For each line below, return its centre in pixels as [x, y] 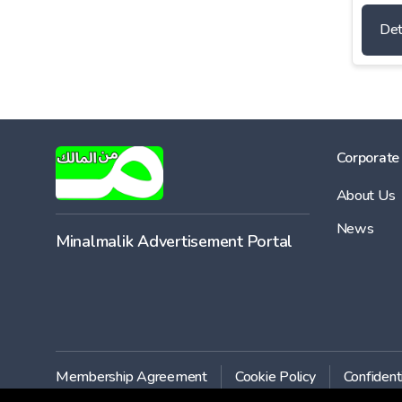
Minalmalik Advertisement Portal [175, 241]
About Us [366, 196]
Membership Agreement [131, 377]
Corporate [368, 158]
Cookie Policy [275, 377]
